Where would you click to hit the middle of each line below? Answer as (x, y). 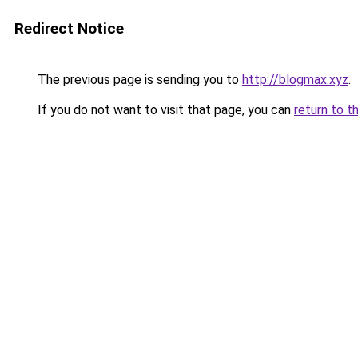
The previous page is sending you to (138, 80)
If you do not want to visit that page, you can (164, 110)
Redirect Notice (69, 28)
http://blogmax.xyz (295, 80)
